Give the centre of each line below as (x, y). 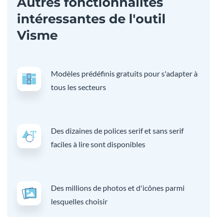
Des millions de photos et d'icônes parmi (118, 187)
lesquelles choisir (79, 201)
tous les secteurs (78, 87)
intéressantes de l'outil (91, 19)
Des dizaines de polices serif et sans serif (117, 130)
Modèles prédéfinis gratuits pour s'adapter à (124, 73)
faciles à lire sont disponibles (98, 144)
